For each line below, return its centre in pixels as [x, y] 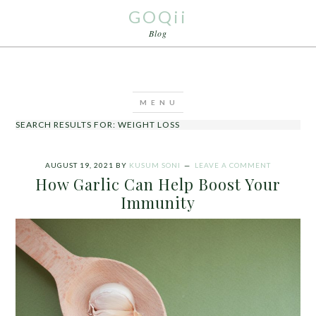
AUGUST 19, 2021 [79, 165]
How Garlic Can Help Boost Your [158, 184]
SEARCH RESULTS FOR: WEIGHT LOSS [98, 124]
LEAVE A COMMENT [233, 165]
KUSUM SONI [155, 165]
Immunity [158, 202]
